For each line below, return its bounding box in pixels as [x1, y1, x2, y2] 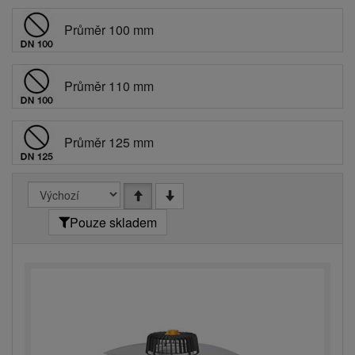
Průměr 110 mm [64, 77, 154, 95]
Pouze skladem [70, 212, 157, 231]
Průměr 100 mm [64, 21, 154, 39]
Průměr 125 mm [64, 133, 154, 151]
